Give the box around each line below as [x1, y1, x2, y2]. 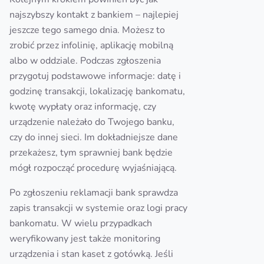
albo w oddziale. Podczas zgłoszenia [9, 54, 161, 67]
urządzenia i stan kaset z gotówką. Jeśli [9, 247, 173, 260]
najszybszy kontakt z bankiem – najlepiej [9, 8, 179, 21]
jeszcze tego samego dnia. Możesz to [9, 24, 165, 37]
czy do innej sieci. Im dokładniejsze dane [9, 131, 178, 144]
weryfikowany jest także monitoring [9, 232, 160, 245]
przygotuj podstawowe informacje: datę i [9, 70, 181, 82]
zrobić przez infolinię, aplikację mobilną [9, 39, 173, 52]
